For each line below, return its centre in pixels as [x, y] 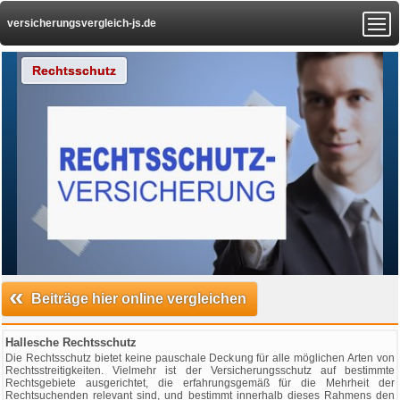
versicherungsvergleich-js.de [82, 23]
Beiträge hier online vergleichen [139, 299]
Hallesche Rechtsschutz [71, 342]
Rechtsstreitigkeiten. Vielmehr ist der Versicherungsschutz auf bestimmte [200, 371]
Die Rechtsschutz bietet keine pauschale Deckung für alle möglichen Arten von [200, 358]
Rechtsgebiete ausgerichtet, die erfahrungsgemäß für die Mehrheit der [200, 383]
